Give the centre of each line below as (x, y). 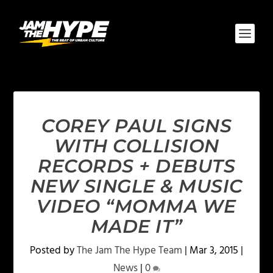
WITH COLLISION (136, 146)
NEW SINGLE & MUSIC (136, 186)
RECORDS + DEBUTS (136, 166)
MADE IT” (136, 226)
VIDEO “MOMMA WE (136, 206)
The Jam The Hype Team (129, 251)
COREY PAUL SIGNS (136, 126)
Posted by (53, 251)
